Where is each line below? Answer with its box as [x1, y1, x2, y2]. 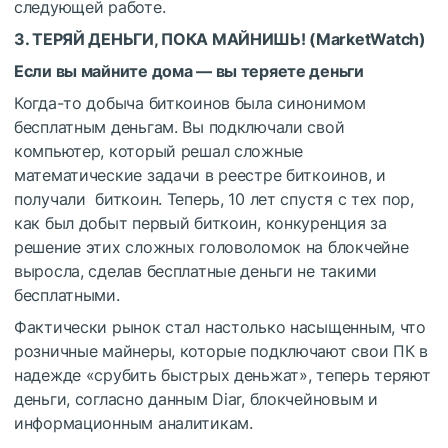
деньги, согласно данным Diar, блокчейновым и [14, 388, 378, 409]
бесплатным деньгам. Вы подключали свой [14, 116, 345, 137]
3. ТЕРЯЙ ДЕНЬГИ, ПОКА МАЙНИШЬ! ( [14, 28, 317, 49]
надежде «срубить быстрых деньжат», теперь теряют [14, 364, 431, 385]
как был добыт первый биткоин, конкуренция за [14, 212, 387, 233]
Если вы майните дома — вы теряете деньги [14, 60, 364, 81]
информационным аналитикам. [14, 412, 253, 433]
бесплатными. [14, 284, 120, 305]
